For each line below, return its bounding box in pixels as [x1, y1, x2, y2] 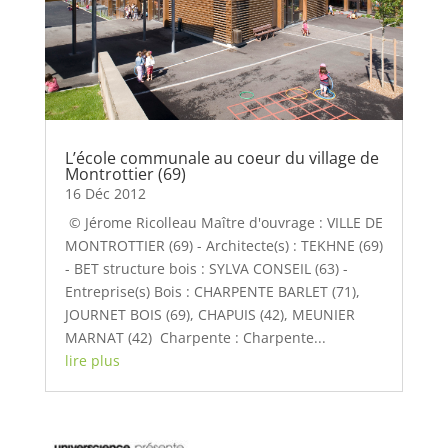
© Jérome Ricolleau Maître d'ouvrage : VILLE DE [64, 212, 383, 232]
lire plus [64, 350, 120, 370]
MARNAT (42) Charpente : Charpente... [64, 327, 326, 347]
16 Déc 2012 [64, 183, 146, 203]
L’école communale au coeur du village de [64, 146, 379, 169]
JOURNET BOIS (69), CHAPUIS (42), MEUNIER [64, 304, 355, 324]
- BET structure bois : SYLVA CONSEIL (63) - [64, 258, 348, 278]
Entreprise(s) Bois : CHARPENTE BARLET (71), [64, 281, 360, 301]
